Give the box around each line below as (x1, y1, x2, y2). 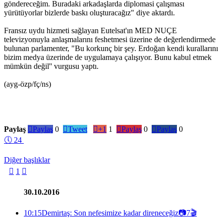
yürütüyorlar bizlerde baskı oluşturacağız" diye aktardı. (4, 8, 175, 17)
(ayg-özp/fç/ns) (4, 79, 51, 88)
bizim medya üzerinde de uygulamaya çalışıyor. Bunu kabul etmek (4, 53, 212, 61)
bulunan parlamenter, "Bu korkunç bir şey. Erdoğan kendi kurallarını (4, 44, 218, 53)
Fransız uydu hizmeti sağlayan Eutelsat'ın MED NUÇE (4, 26, 177, 35)
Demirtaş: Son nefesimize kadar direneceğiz (42, 209, 178, 218)
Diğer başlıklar (4, 155, 50, 164)
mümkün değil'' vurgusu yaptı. (4, 61, 99, 70)
